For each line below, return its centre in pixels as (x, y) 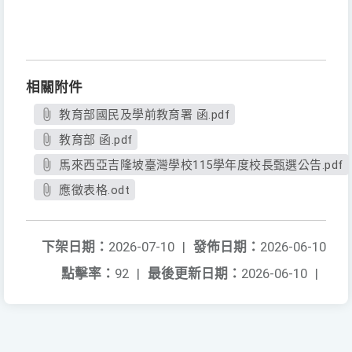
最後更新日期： (194, 274)
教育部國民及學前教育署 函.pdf (145, 115)
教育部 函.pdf (96, 140)
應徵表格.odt (95, 191)
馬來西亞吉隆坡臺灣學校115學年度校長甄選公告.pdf (201, 165)
